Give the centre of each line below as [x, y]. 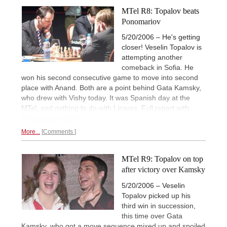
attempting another [152, 58]
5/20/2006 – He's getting [161, 37]
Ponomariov [141, 22]
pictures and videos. [53, 118]
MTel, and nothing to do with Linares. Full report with [105, 108]
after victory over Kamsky [163, 170]
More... [31, 132]
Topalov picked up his [156, 195]
